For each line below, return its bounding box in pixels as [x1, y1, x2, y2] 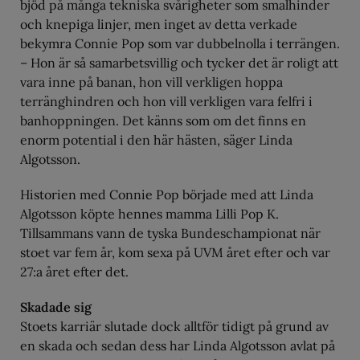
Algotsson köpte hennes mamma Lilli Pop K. [20, 206, 279, 223]
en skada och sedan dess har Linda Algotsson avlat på [20, 337, 335, 354]
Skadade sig [20, 299, 92, 316]
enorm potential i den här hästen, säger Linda [20, 132, 292, 149]
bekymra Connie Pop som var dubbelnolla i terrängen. [20, 35, 340, 52]
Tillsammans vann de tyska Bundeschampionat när [20, 225, 321, 242]
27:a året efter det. [20, 264, 129, 280]
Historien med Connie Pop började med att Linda [20, 186, 313, 203]
